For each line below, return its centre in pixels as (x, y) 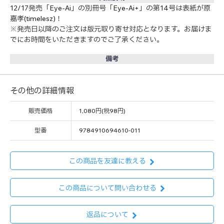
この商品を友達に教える (107, 161)
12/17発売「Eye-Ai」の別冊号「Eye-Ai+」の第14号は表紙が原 (110, 8)
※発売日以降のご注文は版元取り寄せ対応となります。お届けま (111, 29)
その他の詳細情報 (42, 90)
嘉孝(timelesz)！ (36, 18)
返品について (107, 215)
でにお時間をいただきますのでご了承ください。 (87, 39)
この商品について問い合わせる (107, 188)
